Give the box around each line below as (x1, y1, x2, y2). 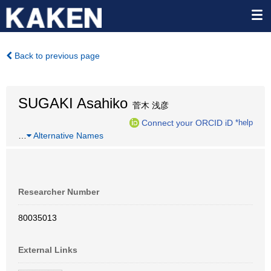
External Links (18, 245, 77, 255)
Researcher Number (18, 187, 99, 197)
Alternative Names (31, 131, 103, 140)
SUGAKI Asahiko (18, 95, 128, 111)
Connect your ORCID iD (142, 117, 233, 128)
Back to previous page (12, 51, 100, 60)
